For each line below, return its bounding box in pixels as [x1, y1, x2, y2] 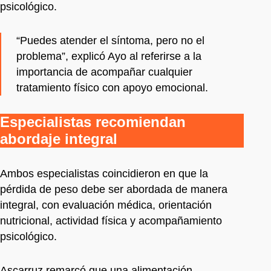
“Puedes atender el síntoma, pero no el [16, 34, 204, 47]
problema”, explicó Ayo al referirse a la [16, 50, 201, 62]
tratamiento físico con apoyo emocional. [16, 81, 208, 94]
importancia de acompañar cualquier [16, 65, 192, 78]
